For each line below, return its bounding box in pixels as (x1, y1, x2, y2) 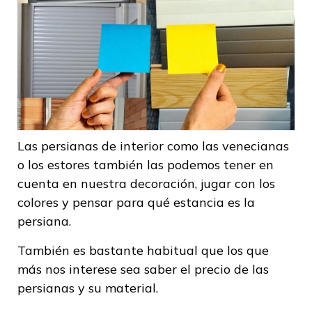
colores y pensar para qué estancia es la (17, 194, 255, 211)
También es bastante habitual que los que (17, 242, 269, 258)
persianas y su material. (17, 279, 158, 296)
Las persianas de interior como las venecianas (17, 138, 289, 155)
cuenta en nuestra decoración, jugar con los (17, 175, 275, 192)
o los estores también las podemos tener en (17, 157, 274, 173)
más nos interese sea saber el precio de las (17, 260, 269, 277)
